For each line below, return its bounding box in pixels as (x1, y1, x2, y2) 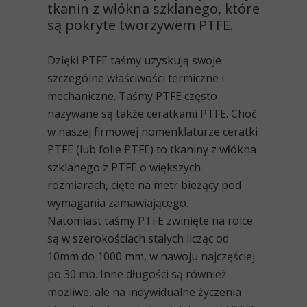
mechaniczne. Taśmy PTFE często (47, 88, 217, 103)
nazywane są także (47, 106, 144, 121)
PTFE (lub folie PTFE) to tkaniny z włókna (47, 142, 256, 157)
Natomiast (47, 213, 101, 228)
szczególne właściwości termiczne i (47, 71, 224, 86)
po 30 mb (47, 267, 95, 282)
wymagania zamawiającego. (47, 195, 188, 210)
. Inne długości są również (95, 267, 227, 282)
